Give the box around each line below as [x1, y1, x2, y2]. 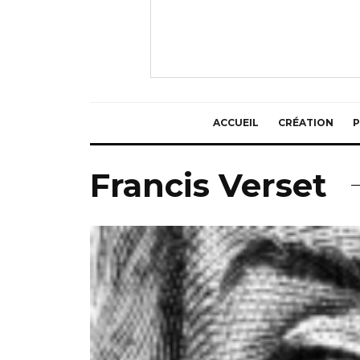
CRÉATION [277, 116, 333, 129]
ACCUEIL [212, 116, 259, 129]
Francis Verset [90, 165, 327, 205]
